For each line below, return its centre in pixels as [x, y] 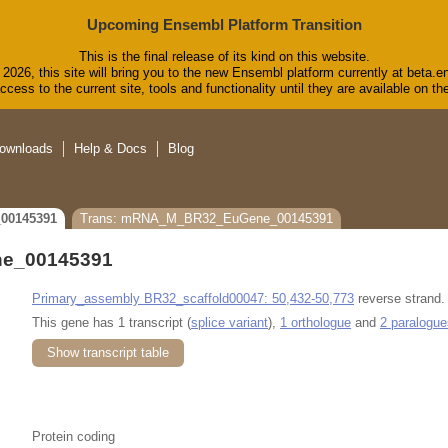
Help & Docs [110, 149]
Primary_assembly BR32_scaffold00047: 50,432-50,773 [193, 298]
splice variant [229, 322]
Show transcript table [108, 352]
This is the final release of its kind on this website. [224, 57]
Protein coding [73, 436]
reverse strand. [399, 298]
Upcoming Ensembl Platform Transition [224, 24]
